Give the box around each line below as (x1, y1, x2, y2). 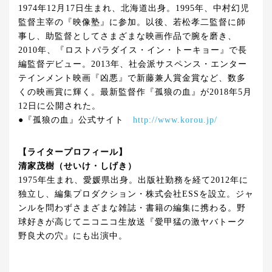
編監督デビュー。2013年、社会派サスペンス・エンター (18, 59, 247, 69)
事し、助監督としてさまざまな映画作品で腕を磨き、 (18, 32, 237, 41)
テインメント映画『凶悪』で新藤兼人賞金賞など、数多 (18, 73, 246, 83)
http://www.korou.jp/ (133, 115, 217, 125)
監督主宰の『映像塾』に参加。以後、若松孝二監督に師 (18, 18, 246, 27)
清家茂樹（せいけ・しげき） (18, 161, 137, 171)
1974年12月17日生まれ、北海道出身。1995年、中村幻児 (18, 4, 250, 13)
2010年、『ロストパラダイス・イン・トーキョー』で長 (18, 46, 247, 55)
